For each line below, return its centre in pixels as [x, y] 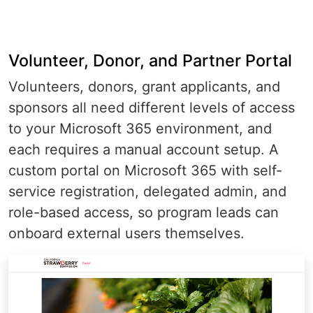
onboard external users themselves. [126, 234]
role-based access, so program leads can [144, 213]
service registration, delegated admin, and [147, 192]
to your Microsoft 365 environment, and [140, 129]
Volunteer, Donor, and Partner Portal [150, 61]
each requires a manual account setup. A [144, 150]
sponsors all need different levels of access [152, 108]
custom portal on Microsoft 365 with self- [145, 171]
